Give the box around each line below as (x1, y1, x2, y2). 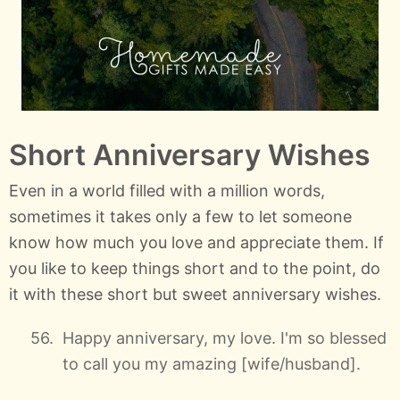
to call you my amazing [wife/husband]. (62, 354, 361, 373)
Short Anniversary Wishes (9, 137, 371, 172)
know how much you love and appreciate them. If (9, 232, 384, 252)
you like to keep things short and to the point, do (9, 258, 380, 278)
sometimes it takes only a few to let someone (9, 206, 352, 226)
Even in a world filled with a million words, (9, 180, 325, 200)
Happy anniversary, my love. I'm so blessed (62, 328, 387, 347)
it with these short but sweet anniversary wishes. (9, 284, 381, 304)
